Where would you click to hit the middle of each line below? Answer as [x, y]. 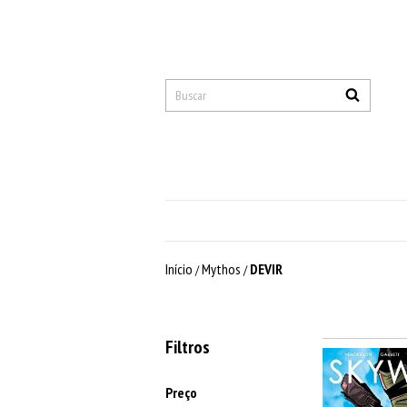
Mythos [221, 269]
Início [179, 269]
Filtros [188, 347]
